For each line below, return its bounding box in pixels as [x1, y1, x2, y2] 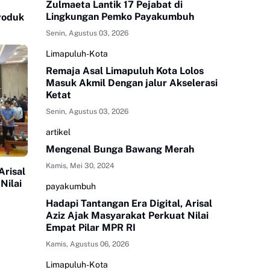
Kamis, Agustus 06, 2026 [46, 240, 129, 249]
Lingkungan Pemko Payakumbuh [46, 11, 194, 23]
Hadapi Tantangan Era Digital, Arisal [46, 198, 212, 210]
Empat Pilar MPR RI [46, 222, 136, 234]
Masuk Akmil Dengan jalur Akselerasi [46, 77, 218, 89]
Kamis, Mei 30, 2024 [46, 162, 115, 171]
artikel [46, 127, 71, 137]
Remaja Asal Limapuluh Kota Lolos [46, 65, 204, 77]
